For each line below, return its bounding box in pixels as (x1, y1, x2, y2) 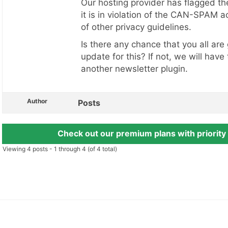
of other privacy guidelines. (81, 21, 191, 32)
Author (27, 97, 47, 105)
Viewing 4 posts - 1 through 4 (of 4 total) (3, 145, 117, 153)
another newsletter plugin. (81, 63, 188, 74)
